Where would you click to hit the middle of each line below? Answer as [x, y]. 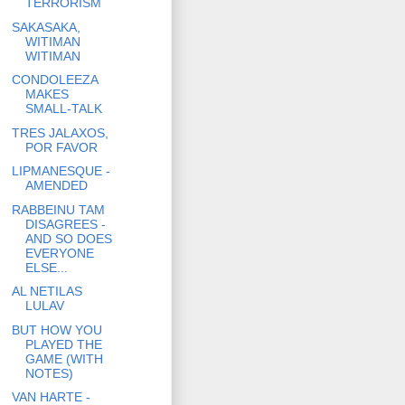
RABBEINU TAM [58, 209]
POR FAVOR [61, 147]
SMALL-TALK [63, 109]
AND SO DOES [68, 238]
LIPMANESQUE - [61, 171]
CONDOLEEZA [54, 80]
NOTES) [49, 373]
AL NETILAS [47, 292]
